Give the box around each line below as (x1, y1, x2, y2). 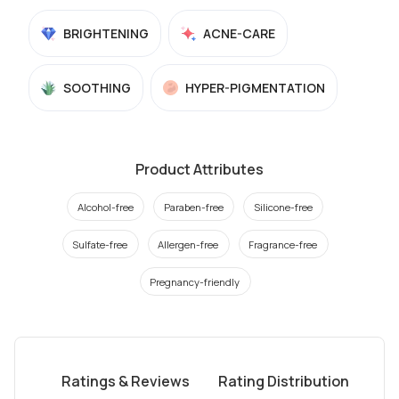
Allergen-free (158, 237, 219, 251)
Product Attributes (135, 159, 264, 179)
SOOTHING (63, 79, 131, 96)
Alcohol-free (77, 199, 134, 214)
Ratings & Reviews (61, 371, 190, 391)
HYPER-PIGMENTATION (185, 79, 325, 96)
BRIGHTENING (63, 25, 149, 42)
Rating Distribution (218, 371, 350, 391)
